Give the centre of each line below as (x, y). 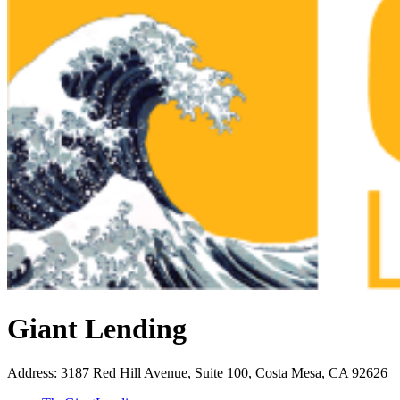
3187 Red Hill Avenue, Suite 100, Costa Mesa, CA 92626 (224, 372)
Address (30, 372)
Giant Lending (97, 329)
